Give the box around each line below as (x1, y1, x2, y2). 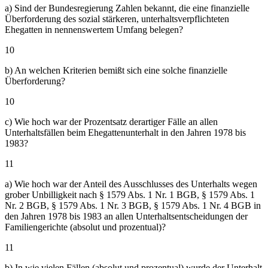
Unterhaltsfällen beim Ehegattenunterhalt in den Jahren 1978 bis (5, 127, 246, 138)
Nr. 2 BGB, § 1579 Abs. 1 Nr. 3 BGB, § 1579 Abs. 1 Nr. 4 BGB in (5, 200, 261, 211)
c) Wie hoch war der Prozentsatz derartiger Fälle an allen (5, 116, 218, 127)
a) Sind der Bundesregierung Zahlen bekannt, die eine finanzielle (5, 2, 249, 13)
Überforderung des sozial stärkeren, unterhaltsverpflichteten (5, 13, 229, 24)
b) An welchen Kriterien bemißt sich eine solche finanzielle (5, 65, 227, 75)
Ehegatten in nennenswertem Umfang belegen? (5, 24, 183, 35)
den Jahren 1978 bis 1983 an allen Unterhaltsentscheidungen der (5, 211, 248, 221)
